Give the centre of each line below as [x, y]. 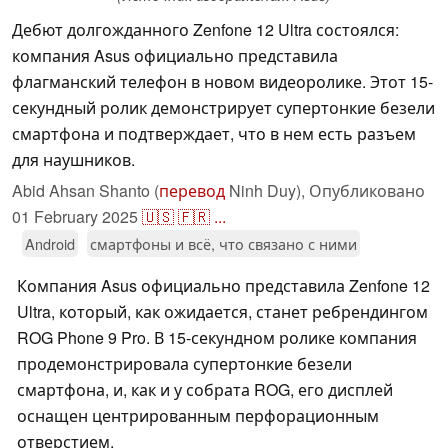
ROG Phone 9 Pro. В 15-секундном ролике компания [217, 338]
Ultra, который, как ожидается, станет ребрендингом [222, 312]
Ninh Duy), [267, 191]
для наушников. [73, 160]
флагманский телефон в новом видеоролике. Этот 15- [222, 82]
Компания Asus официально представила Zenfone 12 [223, 286]
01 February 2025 [75, 217]
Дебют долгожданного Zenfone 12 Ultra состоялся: [205, 30]
